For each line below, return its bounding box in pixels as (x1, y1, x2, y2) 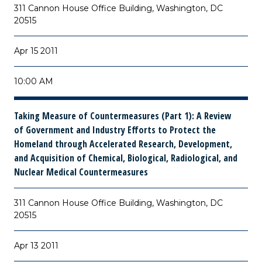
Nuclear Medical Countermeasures (14, 166, 148, 178)
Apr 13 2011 (14, 240, 58, 251)
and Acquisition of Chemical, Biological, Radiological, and (14, 151, 237, 164)
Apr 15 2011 (14, 46, 58, 56)
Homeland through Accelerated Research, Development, (14, 137, 232, 150)
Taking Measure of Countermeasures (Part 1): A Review (14, 109, 232, 122)
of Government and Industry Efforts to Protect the (14, 123, 216, 136)
